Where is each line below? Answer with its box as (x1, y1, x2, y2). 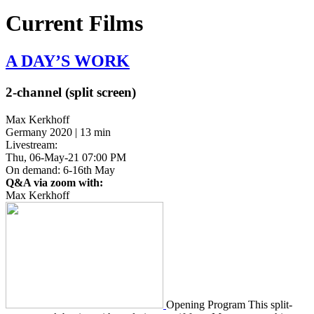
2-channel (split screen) (6, 84, 136, 100)
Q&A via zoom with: (6, 176, 103, 189)
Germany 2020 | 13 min (6, 125, 111, 138)
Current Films (6, 11, 143, 36)
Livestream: (6, 138, 57, 151)
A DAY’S (6, 51, 74, 70)
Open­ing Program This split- (166, 298, 292, 310)
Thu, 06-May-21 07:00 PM (6, 151, 126, 163)
